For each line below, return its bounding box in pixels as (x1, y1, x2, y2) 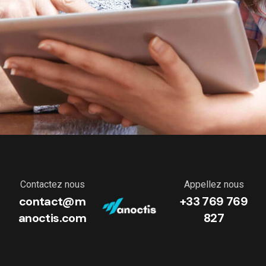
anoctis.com (18, 210, 86, 226)
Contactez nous (20, 179, 85, 190)
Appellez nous (183, 179, 244, 190)
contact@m (18, 194, 86, 209)
